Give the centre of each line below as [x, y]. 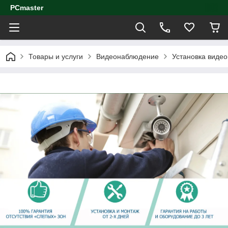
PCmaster [27, 8]
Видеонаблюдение [127, 56]
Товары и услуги [56, 56]
